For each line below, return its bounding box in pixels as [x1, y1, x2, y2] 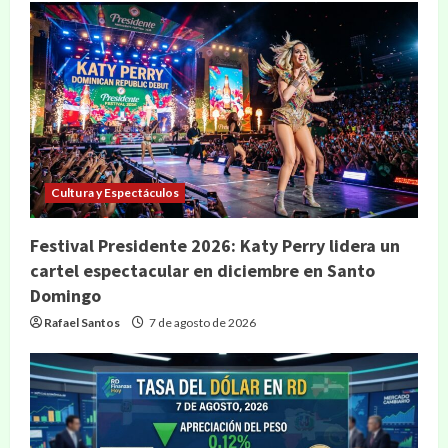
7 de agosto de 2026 [147, 315, 256, 331]
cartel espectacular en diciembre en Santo [30, 259, 375, 283]
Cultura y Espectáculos [51, 185, 180, 201]
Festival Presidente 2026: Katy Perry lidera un [30, 234, 400, 258]
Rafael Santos [44, 315, 120, 331]
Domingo [30, 284, 101, 308]
